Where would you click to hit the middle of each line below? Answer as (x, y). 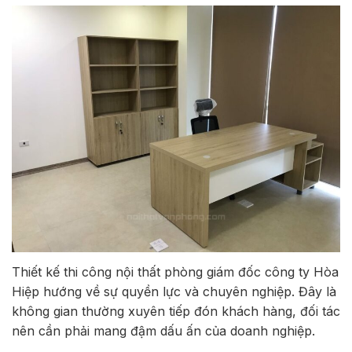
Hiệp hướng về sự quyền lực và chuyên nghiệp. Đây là (174, 291)
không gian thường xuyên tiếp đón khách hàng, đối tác (176, 311)
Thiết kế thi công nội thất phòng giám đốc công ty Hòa (175, 271)
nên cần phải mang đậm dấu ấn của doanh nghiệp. (163, 330)
